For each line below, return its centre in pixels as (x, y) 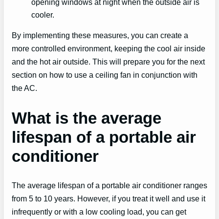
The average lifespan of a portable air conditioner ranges (109, 185)
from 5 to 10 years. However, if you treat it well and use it (109, 198)
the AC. (24, 88)
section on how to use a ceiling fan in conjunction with (105, 75)
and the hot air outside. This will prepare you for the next (108, 62)
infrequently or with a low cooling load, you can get (99, 211)
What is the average (87, 118)
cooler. (43, 15)
